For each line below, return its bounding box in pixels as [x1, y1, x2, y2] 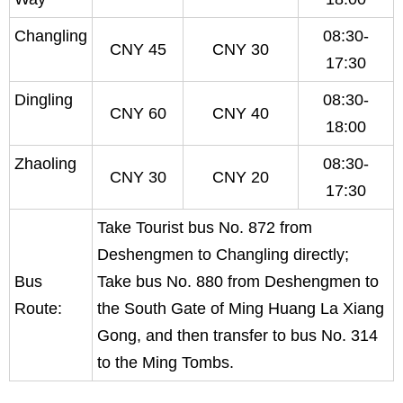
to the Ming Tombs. [97, 354, 234, 372]
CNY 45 [109, 40, 166, 58]
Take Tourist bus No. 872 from [97, 219, 312, 237]
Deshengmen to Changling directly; [97, 246, 349, 264]
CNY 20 [212, 168, 269, 186]
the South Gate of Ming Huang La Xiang [97, 300, 384, 318]
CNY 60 [109, 104, 166, 122]
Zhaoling [14, 155, 76, 173]
